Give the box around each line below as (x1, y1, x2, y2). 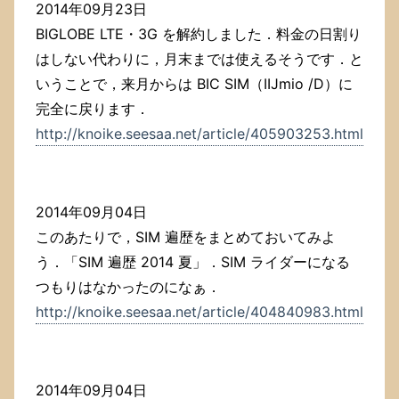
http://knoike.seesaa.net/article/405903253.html (36, 125, 363, 143)
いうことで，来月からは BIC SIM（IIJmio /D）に (36, 75, 353, 94)
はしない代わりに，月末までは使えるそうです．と (36, 50, 363, 69)
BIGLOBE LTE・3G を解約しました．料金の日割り (36, 25, 362, 44)
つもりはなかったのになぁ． (36, 278, 221, 297)
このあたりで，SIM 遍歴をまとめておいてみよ (36, 228, 336, 247)
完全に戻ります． (36, 100, 150, 118)
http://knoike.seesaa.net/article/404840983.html (36, 303, 363, 322)
